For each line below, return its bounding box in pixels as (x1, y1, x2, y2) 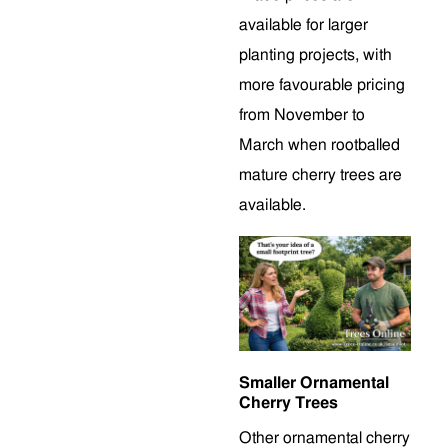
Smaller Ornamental (239, 374, 389, 391)
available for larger (239, 17, 368, 33)
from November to (239, 107, 365, 123)
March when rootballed (239, 137, 400, 153)
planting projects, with (239, 47, 392, 63)
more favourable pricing (239, 77, 405, 93)
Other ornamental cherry (239, 429, 410, 446)
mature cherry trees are (239, 167, 402, 183)
